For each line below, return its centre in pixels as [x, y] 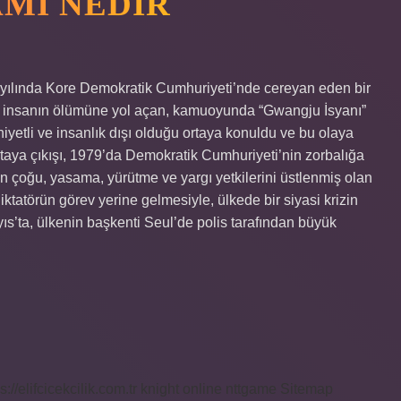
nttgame [251, 389]
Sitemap [307, 389]
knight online [181, 389]
